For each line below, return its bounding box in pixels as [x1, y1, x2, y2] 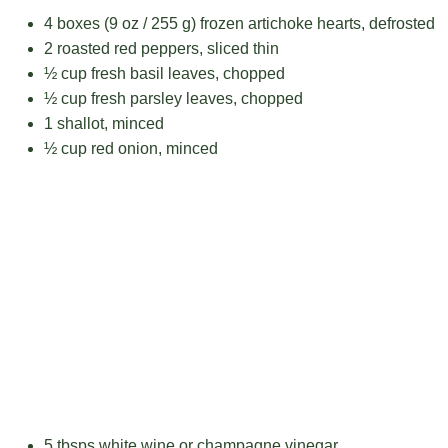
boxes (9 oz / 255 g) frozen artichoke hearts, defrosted [53, 15, 435, 32]
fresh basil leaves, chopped [87, 65, 285, 82]
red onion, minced [87, 140, 218, 157]
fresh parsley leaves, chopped [87, 90, 303, 107]
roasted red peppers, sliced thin [53, 40, 279, 57]
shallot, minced [53, 115, 164, 132]
